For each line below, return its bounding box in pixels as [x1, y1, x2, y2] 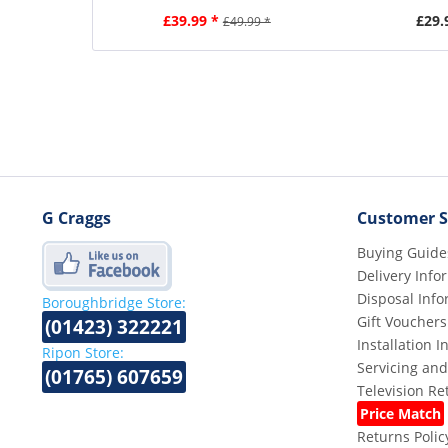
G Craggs [42, 206, 111, 229]
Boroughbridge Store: [42, 292, 186, 312]
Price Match [360, 403, 441, 423]
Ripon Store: [42, 342, 124, 362]
